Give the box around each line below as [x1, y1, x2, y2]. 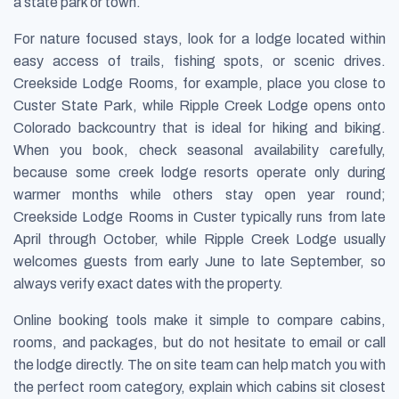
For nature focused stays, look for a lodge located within [13, 30, 386, 46]
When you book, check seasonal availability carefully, [13, 142, 386, 158]
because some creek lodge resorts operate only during [13, 164, 386, 180]
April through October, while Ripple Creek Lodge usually [13, 231, 386, 247]
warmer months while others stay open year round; [13, 186, 386, 202]
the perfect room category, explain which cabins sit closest [13, 379, 386, 395]
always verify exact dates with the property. [13, 275, 283, 291]
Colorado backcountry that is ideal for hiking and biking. [13, 119, 386, 135]
